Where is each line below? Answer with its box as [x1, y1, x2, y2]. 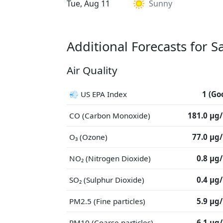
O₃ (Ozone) [69, 132, 108, 142]
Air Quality [67, 63, 117, 77]
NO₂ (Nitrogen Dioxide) [69, 153, 151, 163]
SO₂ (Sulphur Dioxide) [69, 175, 144, 185]
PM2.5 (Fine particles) [69, 196, 145, 206]
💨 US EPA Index [69, 89, 127, 99]
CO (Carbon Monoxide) [69, 111, 150, 120]
